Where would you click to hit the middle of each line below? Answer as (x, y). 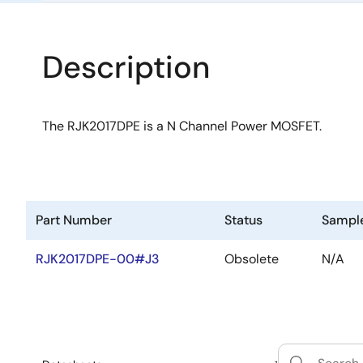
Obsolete (252, 259)
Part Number (74, 220)
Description (126, 67)
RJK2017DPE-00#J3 (98, 259)
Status (243, 220)
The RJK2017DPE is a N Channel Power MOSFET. (182, 126)
